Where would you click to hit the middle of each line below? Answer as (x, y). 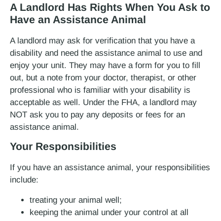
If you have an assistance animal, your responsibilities (110, 168)
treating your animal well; (76, 200)
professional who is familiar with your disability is (100, 90)
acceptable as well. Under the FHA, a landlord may (103, 102)
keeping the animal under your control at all (109, 212)
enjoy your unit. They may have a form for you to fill (105, 65)
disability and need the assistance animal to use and (106, 53)
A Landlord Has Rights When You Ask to (110, 7)
